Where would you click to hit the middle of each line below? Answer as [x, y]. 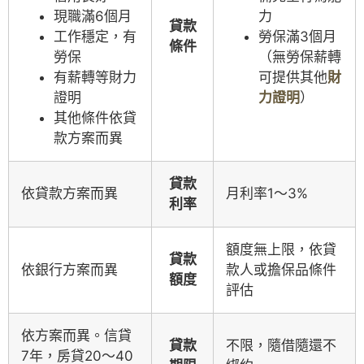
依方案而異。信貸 [76, 335]
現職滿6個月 [93, 16]
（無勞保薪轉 [300, 56]
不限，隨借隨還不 [281, 345]
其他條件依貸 [95, 117]
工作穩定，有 [95, 36]
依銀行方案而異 [69, 269]
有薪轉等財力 [95, 77]
